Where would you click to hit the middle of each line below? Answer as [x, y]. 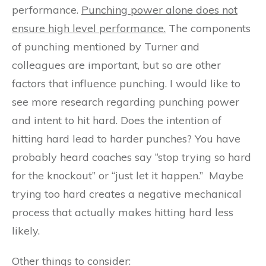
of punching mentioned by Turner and [106, 47]
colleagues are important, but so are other [116, 65]
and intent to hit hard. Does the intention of [117, 120]
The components [208, 28]
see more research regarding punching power [126, 102]
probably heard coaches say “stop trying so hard [132, 157]
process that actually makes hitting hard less [123, 212]
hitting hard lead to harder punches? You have [126, 139]
